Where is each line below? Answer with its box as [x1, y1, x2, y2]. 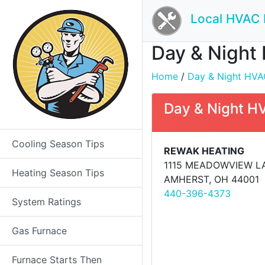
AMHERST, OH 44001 [164, 173, 259, 185]
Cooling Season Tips [12, 138, 104, 150]
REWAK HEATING [164, 145, 244, 157]
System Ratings [12, 196, 81, 208]
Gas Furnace [12, 225, 67, 237]
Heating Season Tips [12, 167, 104, 179]
